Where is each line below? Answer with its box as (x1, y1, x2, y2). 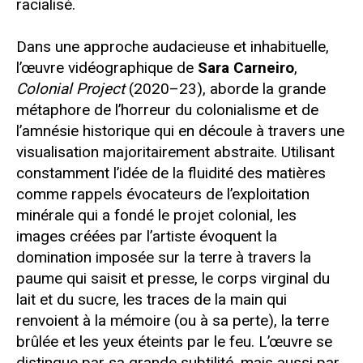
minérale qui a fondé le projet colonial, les (16, 206, 297, 225)
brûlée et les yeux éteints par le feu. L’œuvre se (16, 332, 332, 352)
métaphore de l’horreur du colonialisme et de (16, 100, 318, 120)
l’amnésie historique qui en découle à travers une (16, 122, 344, 141)
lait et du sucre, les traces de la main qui (16, 290, 287, 310)
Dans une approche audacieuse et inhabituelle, (16, 37, 329, 57)
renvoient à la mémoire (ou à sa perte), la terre (16, 311, 329, 331)
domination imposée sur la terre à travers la (16, 248, 311, 267)
